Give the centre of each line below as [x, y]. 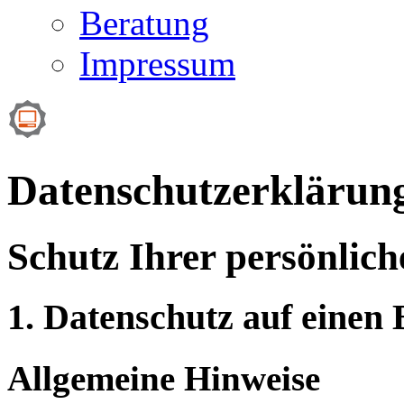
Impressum [157, 63]
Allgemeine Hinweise [164, 378]
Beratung [144, 23]
